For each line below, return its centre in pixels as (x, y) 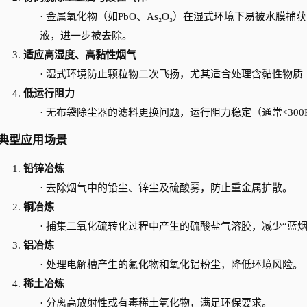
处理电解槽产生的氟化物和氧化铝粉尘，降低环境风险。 (174, 265)
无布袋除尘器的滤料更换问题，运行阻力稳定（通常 (164, 112)
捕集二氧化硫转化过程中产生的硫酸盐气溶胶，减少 (164, 226)
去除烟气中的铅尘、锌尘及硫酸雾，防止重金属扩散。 (169, 188)
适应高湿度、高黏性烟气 (80, 55)
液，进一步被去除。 (86, 36)
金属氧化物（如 (82, 16)
